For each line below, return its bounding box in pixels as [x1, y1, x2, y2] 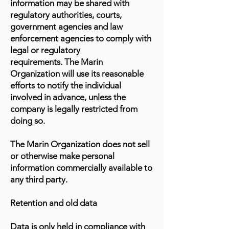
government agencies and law [10, 21, 123, 32]
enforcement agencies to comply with [10, 33, 151, 43]
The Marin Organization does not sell [10, 139, 150, 149]
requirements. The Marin [10, 57, 103, 67]
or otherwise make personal [10, 151, 114, 161]
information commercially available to [10, 163, 152, 173]
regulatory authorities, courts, [10, 10, 122, 20]
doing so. [10, 116, 45, 126]
